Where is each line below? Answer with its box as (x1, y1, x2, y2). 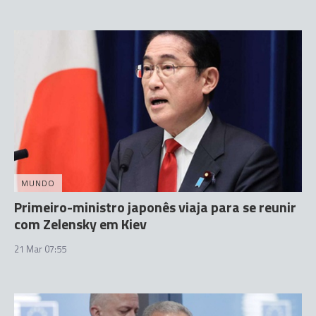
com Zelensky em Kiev (14, 213, 147, 236)
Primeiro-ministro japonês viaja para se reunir (14, 196, 296, 219)
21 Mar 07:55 (14, 242, 66, 257)
